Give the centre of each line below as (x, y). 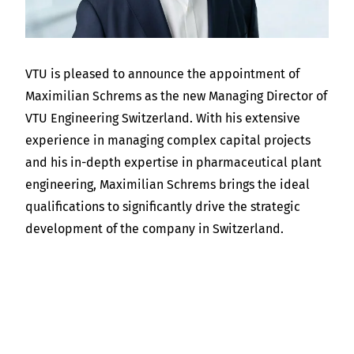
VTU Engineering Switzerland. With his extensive (163, 118)
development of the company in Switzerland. (154, 229)
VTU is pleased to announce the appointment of (162, 74)
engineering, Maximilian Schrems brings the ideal (168, 185)
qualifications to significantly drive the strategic (163, 207)
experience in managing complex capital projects (168, 140)
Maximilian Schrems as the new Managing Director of (176, 96)
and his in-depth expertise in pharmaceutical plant (173, 162)
